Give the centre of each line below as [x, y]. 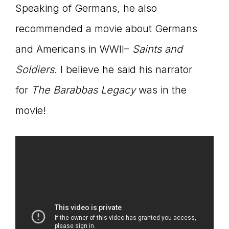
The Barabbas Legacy [83, 90]
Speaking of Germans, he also [86, 8]
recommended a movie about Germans [106, 29]
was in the [161, 90]
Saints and [157, 49]
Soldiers [35, 70]
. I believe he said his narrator [123, 70]
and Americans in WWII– [74, 49]
